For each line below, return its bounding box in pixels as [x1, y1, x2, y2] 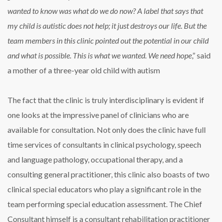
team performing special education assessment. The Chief [7, 199, 202, 209]
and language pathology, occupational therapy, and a [7, 155, 183, 165]
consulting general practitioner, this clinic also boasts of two [7, 169, 210, 179]
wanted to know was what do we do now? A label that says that [7, 6, 203, 16]
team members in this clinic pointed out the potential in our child [7, 36, 209, 46]
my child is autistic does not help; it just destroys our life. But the [7, 21, 207, 31]
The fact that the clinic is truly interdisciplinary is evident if [7, 95, 204, 105]
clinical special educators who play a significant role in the [7, 184, 201, 194]
